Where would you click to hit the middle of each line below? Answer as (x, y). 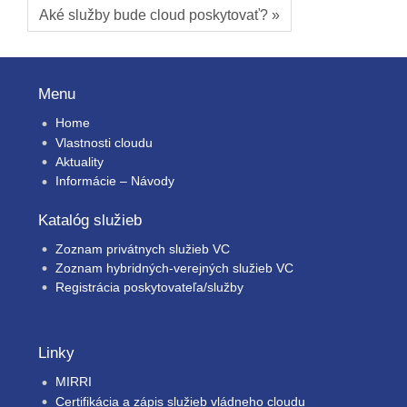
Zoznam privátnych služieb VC (143, 248)
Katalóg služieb (90, 220)
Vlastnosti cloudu (104, 142)
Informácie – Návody (115, 181)
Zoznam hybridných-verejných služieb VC (175, 268)
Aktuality (80, 161)
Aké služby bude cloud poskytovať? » (159, 15)
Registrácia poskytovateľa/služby (150, 288)
